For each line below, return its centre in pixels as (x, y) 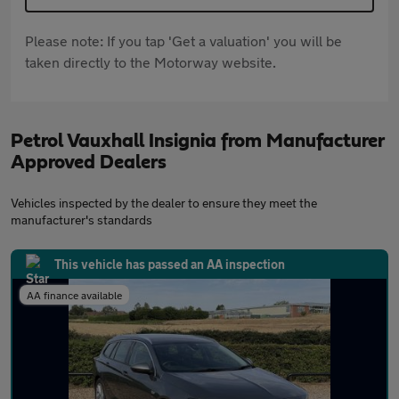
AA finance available (74, 295)
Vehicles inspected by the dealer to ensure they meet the (164, 203)
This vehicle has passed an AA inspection (170, 265)
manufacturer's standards (81, 220)
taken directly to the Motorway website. (151, 62)
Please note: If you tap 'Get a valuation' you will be (183, 41)
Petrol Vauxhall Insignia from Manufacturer (197, 141)
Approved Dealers (89, 163)
